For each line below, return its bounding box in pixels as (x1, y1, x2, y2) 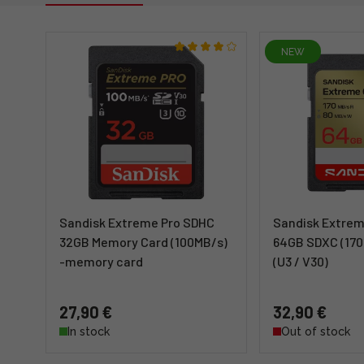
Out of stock (280, 325, 350, 338)
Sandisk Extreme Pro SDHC (59, 214, 214, 230)
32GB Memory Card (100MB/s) (59, 234, 227, 249)
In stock (67, 325, 110, 338)
